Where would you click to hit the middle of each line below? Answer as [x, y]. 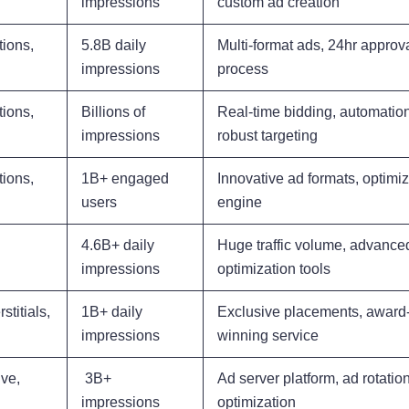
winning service [268, 336]
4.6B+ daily [118, 246]
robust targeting [267, 136]
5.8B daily [114, 46]
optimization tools [274, 269]
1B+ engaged [125, 179]
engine [240, 203]
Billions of [113, 112]
